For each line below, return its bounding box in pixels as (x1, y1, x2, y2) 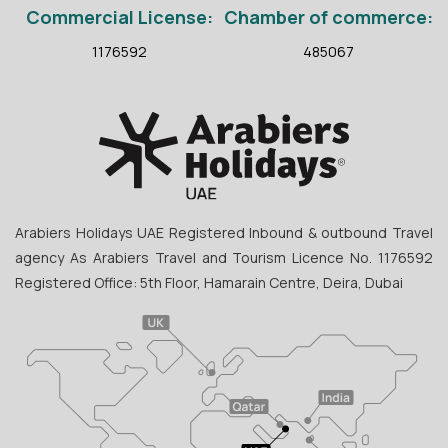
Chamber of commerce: (224, 5, 433, 30)
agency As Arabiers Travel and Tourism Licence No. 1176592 (15, 248, 433, 268)
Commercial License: (26, 5, 213, 30)
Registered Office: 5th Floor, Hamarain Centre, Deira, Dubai (15, 273, 406, 293)
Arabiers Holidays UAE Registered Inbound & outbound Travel (15, 223, 433, 243)
